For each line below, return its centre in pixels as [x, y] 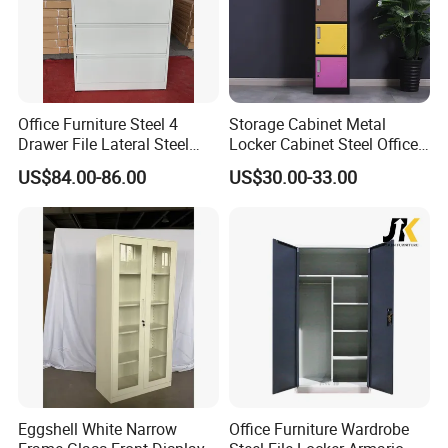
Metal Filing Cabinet [89, 163]
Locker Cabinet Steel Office [323, 143]
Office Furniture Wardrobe [318, 429]
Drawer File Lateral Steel [104, 143]
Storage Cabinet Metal [307, 123]
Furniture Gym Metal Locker [326, 163]
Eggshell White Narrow [98, 429]
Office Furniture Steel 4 [98, 123]
